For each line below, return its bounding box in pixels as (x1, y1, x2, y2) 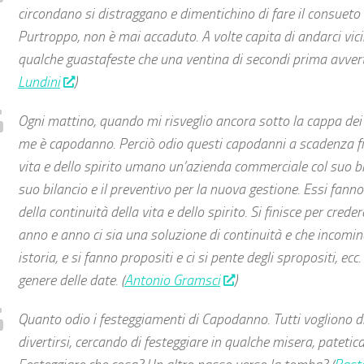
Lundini (18, 73, 60, 91)
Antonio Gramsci (124, 271, 220, 289)
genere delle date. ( (18, 271, 124, 289)
